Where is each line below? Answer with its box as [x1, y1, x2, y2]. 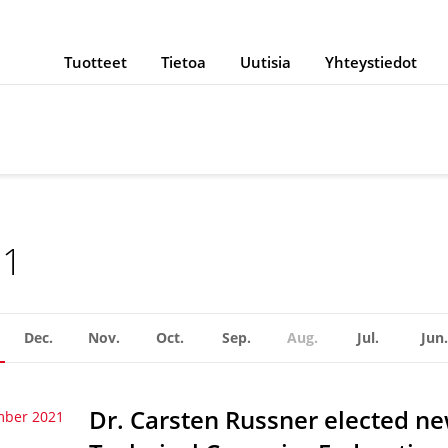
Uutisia [239, 52, 291, 72]
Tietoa [160, 52, 206, 72]
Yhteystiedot [324, 52, 417, 72]
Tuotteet [63, 52, 127, 72]
